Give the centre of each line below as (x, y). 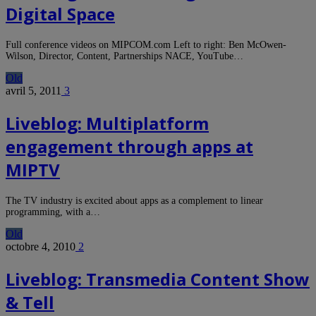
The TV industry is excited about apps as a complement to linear (134, 201)
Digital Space (60, 14)
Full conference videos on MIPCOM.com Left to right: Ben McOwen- (146, 45)
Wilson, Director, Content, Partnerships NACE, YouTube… (124, 56)
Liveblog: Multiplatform (107, 123)
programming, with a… (53, 212)
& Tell (30, 302)
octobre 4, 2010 (41, 247)
